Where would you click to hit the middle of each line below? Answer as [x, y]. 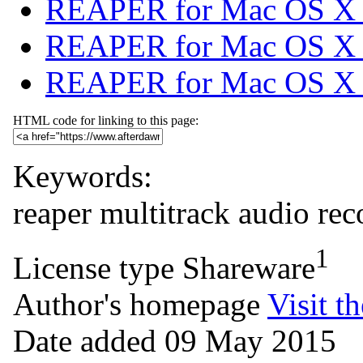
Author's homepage [137, 304]
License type [94, 267]
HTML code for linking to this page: [106, 120]
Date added [85, 340]
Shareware [249, 267]
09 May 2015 [250, 340]
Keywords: [83, 176]
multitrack [165, 212]
